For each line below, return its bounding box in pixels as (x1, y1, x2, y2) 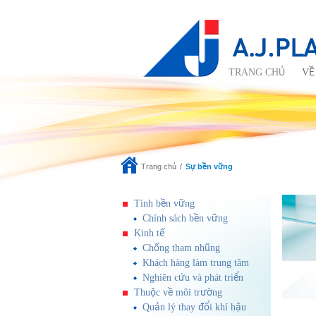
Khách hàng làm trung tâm (142, 257, 249, 268)
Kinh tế (134, 228, 164, 238)
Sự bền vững (186, 162, 233, 171)
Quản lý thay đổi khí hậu (142, 302, 246, 312)
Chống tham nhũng (142, 243, 220, 253)
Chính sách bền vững (142, 213, 228, 224)
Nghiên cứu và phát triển (142, 272, 243, 283)
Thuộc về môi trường (134, 287, 222, 298)
